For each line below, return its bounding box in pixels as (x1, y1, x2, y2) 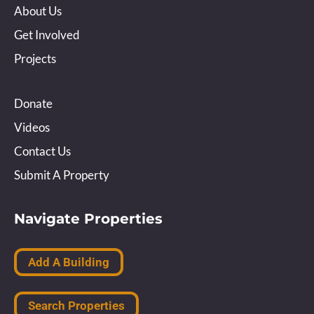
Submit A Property (14, 168, 109, 182)
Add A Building (28, 255, 109, 269)
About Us (14, 4, 62, 18)
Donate (14, 96, 53, 111)
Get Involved (14, 27, 80, 42)
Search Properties (28, 299, 125, 313)
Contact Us (14, 144, 71, 158)
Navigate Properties (14, 210, 163, 227)
